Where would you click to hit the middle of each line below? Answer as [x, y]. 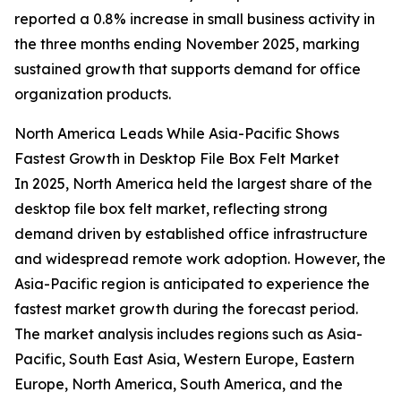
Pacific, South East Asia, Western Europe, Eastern [184, 359]
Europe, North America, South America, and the [179, 384]
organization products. [93, 94]
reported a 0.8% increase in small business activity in [195, 19]
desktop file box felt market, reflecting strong [171, 209]
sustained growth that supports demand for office [188, 69]
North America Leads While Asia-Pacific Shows [177, 134]
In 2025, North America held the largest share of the [193, 184]
